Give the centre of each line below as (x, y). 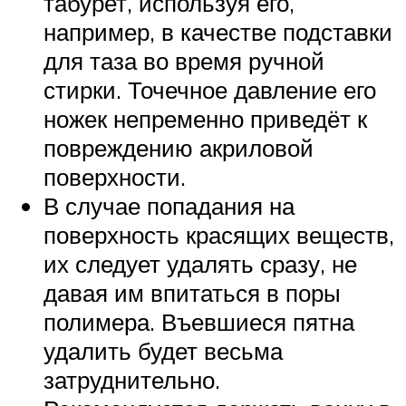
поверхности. (115, 176)
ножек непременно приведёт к (205, 118)
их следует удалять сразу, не (200, 263)
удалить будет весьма (163, 350)
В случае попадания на (169, 205)
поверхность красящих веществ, (219, 234)
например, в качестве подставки (218, 31)
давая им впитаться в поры (192, 292)
